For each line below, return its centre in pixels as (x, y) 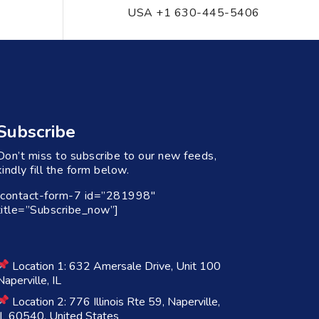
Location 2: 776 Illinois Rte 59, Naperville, (114, 302)
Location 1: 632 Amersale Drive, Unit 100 (115, 266)
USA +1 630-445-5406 (194, 13)
